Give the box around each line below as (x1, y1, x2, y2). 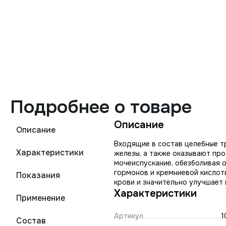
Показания (16, 170, 60, 181)
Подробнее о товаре (10, 95, 192, 119)
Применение (16, 193, 65, 203)
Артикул (114, 211, 143, 220)
